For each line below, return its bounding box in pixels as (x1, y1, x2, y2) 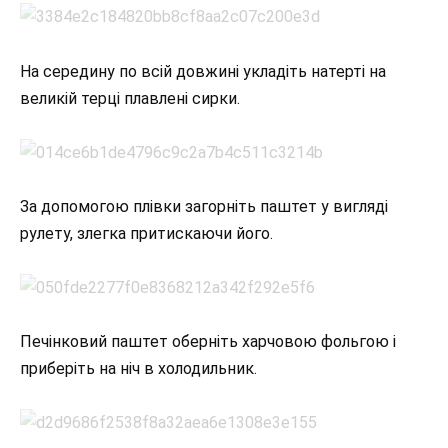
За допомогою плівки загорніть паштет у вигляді (20, 196, 388, 216)
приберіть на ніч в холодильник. (20, 359, 257, 379)
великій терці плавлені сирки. (20, 88, 240, 108)
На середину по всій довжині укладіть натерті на (20, 61, 386, 81)
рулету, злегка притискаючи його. (20, 223, 273, 243)
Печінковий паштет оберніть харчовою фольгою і (20, 332, 396, 352)
